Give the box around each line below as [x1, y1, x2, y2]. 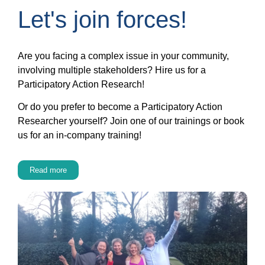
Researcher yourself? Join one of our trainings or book [18, 116, 244, 127]
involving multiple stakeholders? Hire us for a [18, 65, 206, 76]
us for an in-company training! [18, 130, 141, 141]
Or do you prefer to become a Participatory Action [18, 102, 222, 112]
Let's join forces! [18, 7, 187, 33]
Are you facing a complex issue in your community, [18, 51, 229, 62]
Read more [30, 166, 67, 175]
